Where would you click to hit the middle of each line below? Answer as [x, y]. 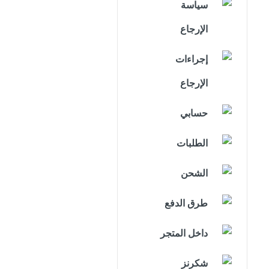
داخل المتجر [184, 233]
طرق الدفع [186, 203]
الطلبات [192, 143]
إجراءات [191, 59]
